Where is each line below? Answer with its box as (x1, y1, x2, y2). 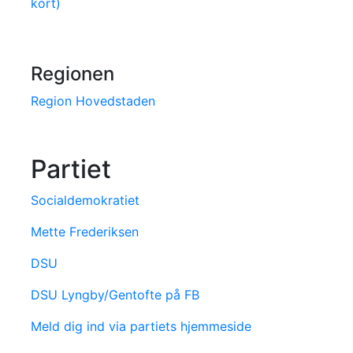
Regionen (31, 62, 114, 86)
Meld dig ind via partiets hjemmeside (31, 318, 251, 335)
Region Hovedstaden (31, 93, 155, 110)
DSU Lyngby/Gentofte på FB (31, 287, 199, 303)
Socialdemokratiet (31, 192, 139, 209)
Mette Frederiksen (31, 224, 139, 240)
